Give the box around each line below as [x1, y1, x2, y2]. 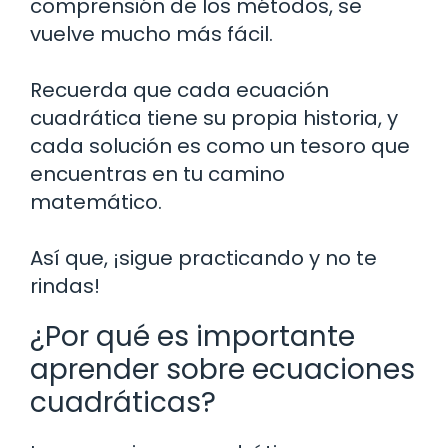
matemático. [30, 188, 162, 217]
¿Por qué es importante [30, 317, 355, 357]
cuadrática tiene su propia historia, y [30, 104, 398, 133]
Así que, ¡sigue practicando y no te [30, 244, 377, 273]
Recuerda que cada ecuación [30, 76, 329, 105]
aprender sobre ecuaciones [30, 350, 415, 390]
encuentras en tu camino [30, 160, 285, 189]
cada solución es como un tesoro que [30, 132, 410, 161]
